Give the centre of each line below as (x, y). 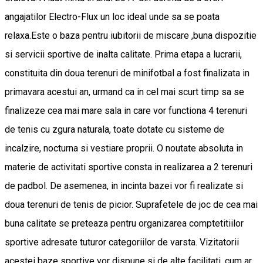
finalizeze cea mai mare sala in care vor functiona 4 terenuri (126, 111)
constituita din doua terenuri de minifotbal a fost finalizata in (127, 73)
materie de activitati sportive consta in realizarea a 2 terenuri (129, 167)
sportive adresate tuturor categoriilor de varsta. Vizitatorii (122, 242)
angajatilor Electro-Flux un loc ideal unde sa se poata (112, 17)
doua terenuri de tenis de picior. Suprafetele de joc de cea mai (131, 205)
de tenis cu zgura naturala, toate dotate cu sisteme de (114, 130)
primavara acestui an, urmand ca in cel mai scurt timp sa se (124, 92)
